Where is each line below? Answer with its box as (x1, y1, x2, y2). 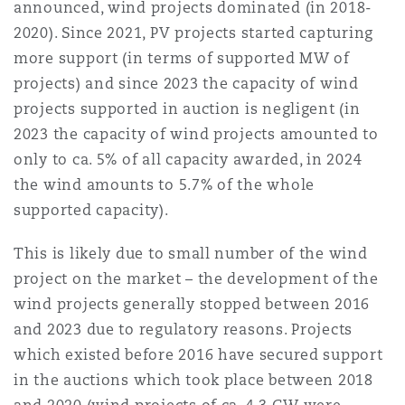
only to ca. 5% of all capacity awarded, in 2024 (14, 150, 363, 169)
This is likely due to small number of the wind (14, 244, 368, 263)
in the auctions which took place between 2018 (14, 371, 373, 390)
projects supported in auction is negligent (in (14, 99, 361, 118)
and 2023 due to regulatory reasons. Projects (14, 320, 353, 339)
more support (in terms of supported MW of (14, 49, 350, 68)
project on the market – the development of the (14, 269, 379, 288)
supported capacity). (14, 201, 169, 220)
